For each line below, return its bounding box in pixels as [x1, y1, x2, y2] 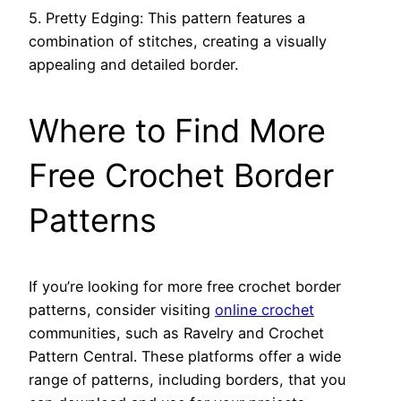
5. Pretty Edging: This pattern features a [29, 9, 305, 28]
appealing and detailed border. [29, 55, 238, 74]
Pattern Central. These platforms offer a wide [29, 347, 341, 366]
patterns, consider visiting [29, 301, 215, 320]
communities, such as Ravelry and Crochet [29, 324, 324, 343]
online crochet [215, 301, 314, 320]
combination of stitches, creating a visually [29, 32, 327, 51]
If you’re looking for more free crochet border [29, 277, 341, 296]
